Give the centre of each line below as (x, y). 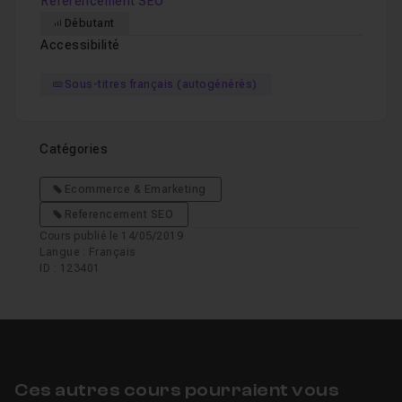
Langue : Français (87, 252)
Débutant (89, 23)
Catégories (74, 149)
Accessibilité (80, 45)
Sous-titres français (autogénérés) (161, 84)
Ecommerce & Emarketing (135, 189)
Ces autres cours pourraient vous (177, 390)
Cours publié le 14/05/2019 (111, 236)
